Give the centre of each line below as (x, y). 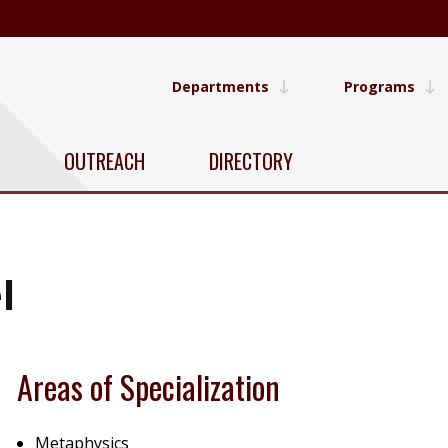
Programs (379, 86)
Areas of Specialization (149, 386)
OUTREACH (104, 160)
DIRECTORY (251, 160)
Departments (220, 86)
